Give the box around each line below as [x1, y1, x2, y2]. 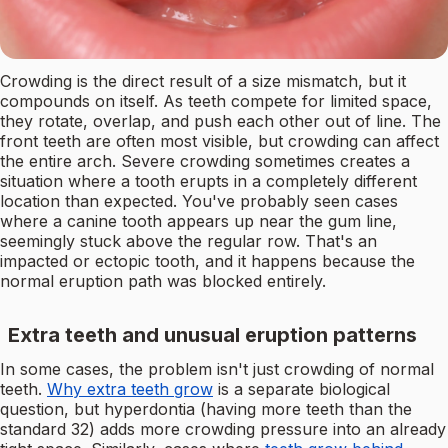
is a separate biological [213, 379, 390, 400]
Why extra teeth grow [47, 379, 213, 400]
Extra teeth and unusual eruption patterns [8, 323, 417, 348]
